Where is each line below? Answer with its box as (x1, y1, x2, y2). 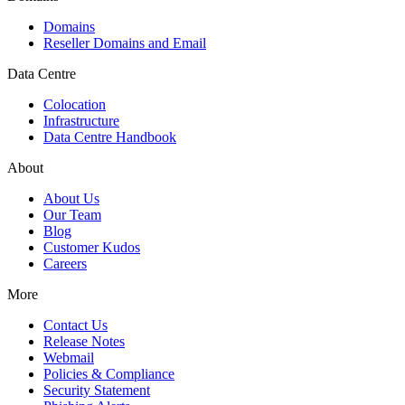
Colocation (43, 97, 106, 113)
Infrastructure (43, 113, 119, 129)
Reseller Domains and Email (43, 35, 206, 52)
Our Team (43, 207, 101, 223)
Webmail (43, 350, 94, 366)
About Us (43, 191, 99, 207)
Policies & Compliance (43, 366, 174, 382)
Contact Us (43, 317, 108, 334)
